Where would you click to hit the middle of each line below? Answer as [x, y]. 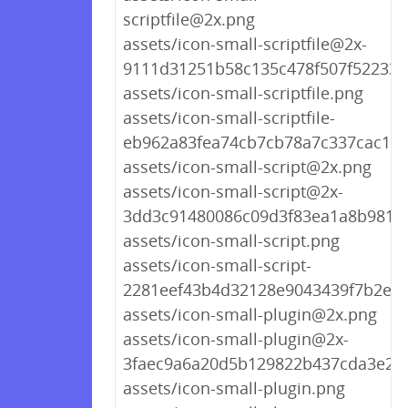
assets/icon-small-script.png [231, 240]
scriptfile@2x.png [189, 19]
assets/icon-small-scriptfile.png [243, 93]
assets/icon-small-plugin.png [234, 388]
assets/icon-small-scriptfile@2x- [245, 44]
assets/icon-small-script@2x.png [247, 167]
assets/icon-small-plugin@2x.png [250, 314]
